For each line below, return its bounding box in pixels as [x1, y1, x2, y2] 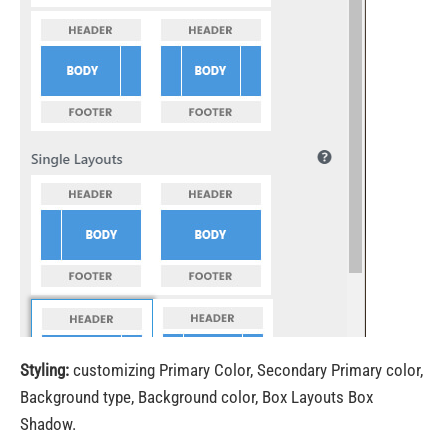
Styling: [20, 360, 73, 380]
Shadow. [20, 414, 76, 434]
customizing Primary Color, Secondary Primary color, [73, 360, 423, 380]
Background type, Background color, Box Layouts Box [20, 387, 373, 407]
